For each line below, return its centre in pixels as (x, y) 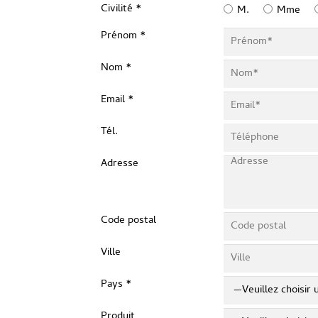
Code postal (128, 221)
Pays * (116, 285)
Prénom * (123, 36)
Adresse (120, 164)
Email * (117, 100)
